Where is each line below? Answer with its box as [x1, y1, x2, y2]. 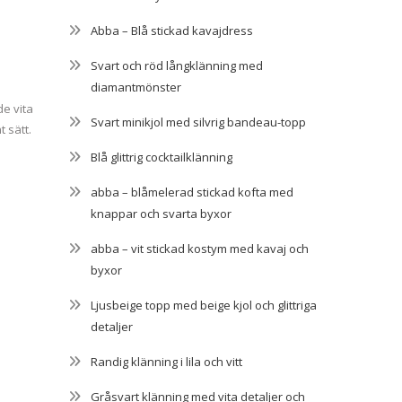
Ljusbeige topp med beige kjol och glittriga [91, 296, 317, 313]
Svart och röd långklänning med [91, 57, 263, 74]
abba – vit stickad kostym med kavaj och [91, 240, 309, 257]
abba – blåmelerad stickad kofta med [91, 183, 293, 200]
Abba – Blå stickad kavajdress [91, 22, 253, 39]
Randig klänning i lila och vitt [91, 353, 242, 370]
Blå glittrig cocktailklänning [91, 148, 232, 165]
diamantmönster [91, 78, 181, 95]
